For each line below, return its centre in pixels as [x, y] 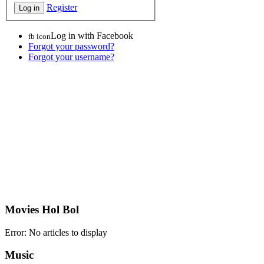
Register [62, 8]
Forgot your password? [71, 47]
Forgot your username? [71, 57]
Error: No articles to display [56, 232]
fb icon [39, 37]
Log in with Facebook [92, 36]
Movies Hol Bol [42, 209]
